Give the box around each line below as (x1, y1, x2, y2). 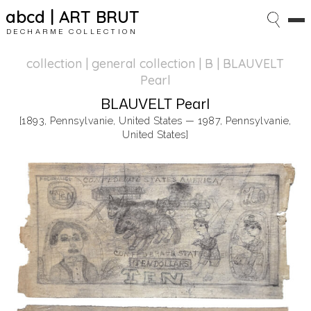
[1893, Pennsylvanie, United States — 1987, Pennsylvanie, (19, 115, 292, 126)
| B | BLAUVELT (195, 56, 285, 71)
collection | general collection (26, 56, 196, 71)
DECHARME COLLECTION (6, 26, 138, 36)
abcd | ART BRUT (5, 6, 140, 27)
